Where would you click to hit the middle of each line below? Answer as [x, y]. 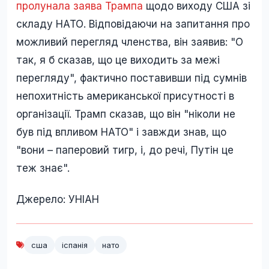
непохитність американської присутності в [125, 96]
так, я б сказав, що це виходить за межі [118, 60]
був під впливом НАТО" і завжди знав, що [121, 132]
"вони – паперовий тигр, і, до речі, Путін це [125, 150]
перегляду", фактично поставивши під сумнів [131, 78]
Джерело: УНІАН [58, 199]
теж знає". [43, 168]
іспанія [75, 245]
